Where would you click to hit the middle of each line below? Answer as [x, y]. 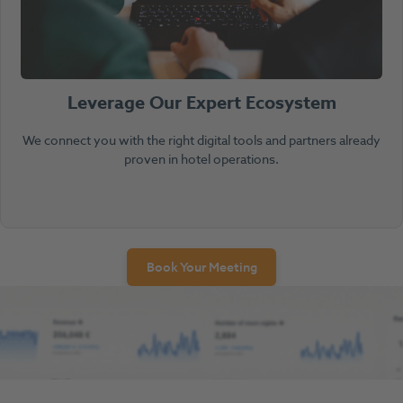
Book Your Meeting [201, 267]
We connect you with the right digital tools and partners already [201, 140]
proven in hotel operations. [201, 159]
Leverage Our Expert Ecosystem [201, 103]
